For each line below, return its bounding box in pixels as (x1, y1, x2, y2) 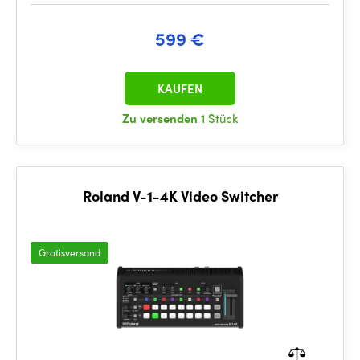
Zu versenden (122, 109, 201, 127)
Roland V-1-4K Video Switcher (82, 186, 278, 206)
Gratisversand (39, 245, 100, 260)
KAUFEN (157, 80, 202, 97)
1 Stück (201, 109, 238, 127)
